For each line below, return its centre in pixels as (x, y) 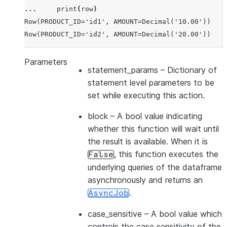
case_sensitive (115, 214)
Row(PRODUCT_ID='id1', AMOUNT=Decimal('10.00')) (118, 22)
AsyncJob (108, 193)
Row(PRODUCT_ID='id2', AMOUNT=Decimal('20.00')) (118, 34)
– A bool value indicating (155, 116)
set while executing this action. (146, 95)
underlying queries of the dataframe (155, 167)
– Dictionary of (187, 70)
